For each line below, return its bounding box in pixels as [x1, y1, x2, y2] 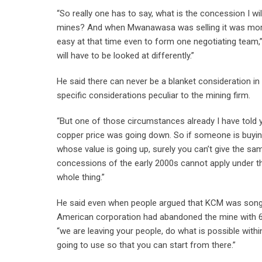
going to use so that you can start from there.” [57, 240, 236, 250]
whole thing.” [57, 172, 105, 182]
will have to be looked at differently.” [57, 50, 194, 61]
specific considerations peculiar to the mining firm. [57, 90, 250, 101]
